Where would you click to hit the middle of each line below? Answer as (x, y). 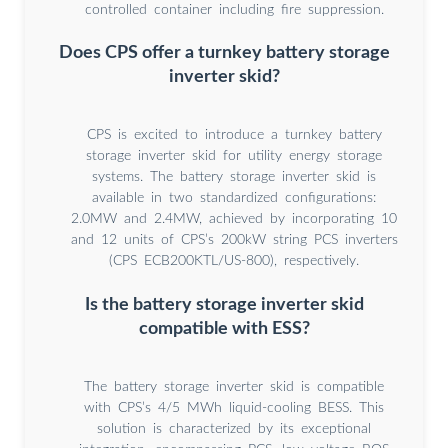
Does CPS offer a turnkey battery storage (224, 53)
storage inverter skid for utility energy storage (234, 156)
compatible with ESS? (224, 329)
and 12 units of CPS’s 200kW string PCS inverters (234, 240)
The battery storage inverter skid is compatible (234, 387)
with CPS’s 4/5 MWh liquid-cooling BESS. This (234, 408)
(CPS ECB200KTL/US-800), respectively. (234, 261)
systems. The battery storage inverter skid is (234, 177)
